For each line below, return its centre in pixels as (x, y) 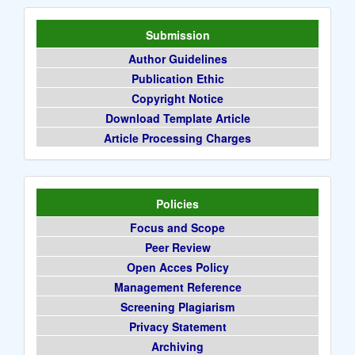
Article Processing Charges (177, 137)
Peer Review (177, 247)
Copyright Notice (177, 98)
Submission (177, 34)
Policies (177, 203)
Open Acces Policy (177, 267)
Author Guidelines (177, 58)
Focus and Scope (177, 227)
